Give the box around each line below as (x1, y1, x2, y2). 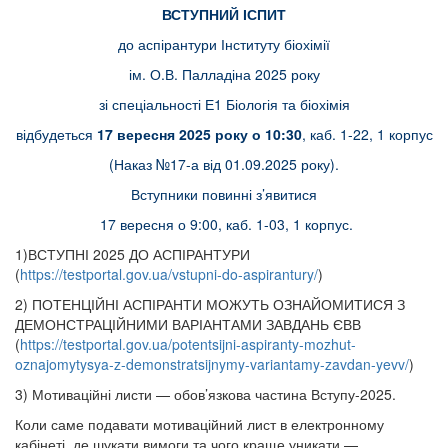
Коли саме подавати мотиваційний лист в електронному (15, 414, 384, 434)
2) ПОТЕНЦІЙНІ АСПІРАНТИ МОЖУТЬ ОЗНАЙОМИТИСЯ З (15, 294, 405, 314)
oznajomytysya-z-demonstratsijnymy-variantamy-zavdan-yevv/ (15, 354, 409, 374)
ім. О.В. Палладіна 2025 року (128, 64, 320, 84)
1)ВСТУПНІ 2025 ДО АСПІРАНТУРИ (15, 244, 250, 264)
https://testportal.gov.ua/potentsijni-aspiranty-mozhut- (20, 334, 356, 354)
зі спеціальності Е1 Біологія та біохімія (98, 94, 350, 114)
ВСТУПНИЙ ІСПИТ (162, 4, 286, 24)
